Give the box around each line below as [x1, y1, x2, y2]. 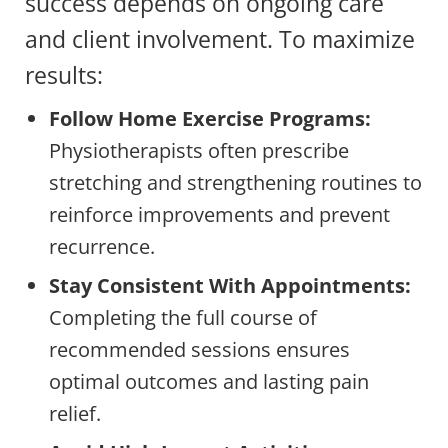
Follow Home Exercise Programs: [49, 104, 371, 132]
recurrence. [49, 232, 155, 260]
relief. [49, 399, 101, 427]
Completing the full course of [49, 303, 317, 331]
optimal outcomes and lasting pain [49, 367, 369, 395]
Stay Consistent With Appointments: [49, 271, 411, 299]
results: [25, 58, 103, 91]
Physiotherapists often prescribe [49, 136, 349, 164]
